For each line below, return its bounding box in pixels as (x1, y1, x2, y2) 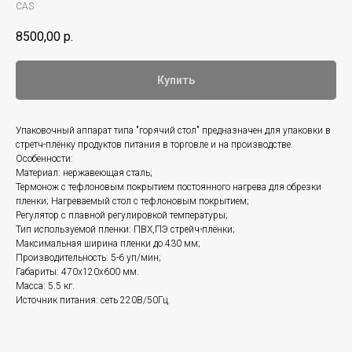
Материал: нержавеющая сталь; (16, 167, 152, 179)
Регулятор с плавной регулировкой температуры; (16, 210, 228, 222)
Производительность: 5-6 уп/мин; (16, 252, 161, 264)
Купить (157, 74, 195, 87)
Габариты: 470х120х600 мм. (16, 266, 139, 278)
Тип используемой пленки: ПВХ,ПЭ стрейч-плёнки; (16, 224, 235, 236)
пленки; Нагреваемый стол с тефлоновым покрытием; (16, 196, 249, 207)
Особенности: (16, 153, 73, 165)
